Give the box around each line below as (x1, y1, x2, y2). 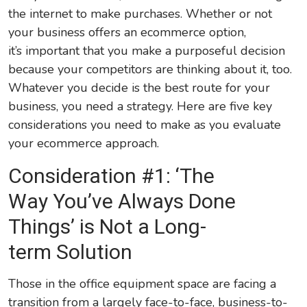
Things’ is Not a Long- (8, 214, 207, 239)
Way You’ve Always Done (8, 189, 236, 214)
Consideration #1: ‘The (8, 164, 215, 188)
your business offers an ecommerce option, (8, 24, 247, 41)
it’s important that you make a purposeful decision (8, 42, 286, 60)
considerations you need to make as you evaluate (8, 116, 282, 134)
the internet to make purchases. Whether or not (8, 5, 273, 23)
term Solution (8, 240, 133, 265)
